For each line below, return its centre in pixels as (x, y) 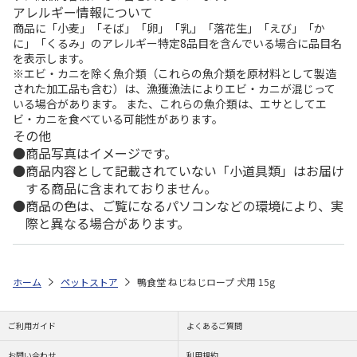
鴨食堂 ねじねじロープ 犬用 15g (206, 281)
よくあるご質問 (214, 326)
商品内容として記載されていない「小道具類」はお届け (185, 171)
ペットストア (89, 281)
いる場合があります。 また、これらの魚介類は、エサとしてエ (170, 104)
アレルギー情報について (83, 12)
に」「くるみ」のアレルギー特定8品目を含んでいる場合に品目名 (177, 43)
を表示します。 (51, 58)
